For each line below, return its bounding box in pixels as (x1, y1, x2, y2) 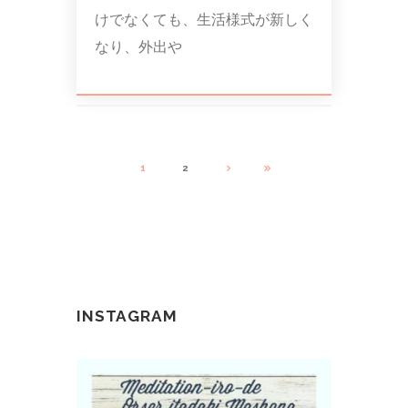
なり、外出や (95, 37, 182, 56)
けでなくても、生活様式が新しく (95, 10, 313, 28)
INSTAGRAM (76, 306, 178, 325)
